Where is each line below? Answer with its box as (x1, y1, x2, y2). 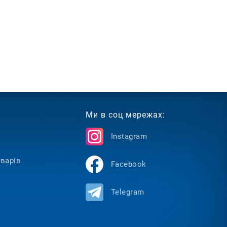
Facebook (110, 159, 146, 169)
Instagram (110, 131, 147, 141)
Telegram (110, 187, 144, 197)
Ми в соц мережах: (85, 109, 165, 120)
